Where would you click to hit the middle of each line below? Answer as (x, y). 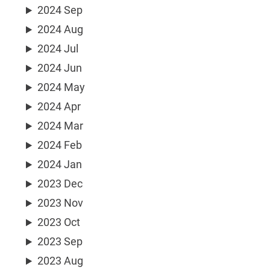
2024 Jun (60, 68)
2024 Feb (60, 145)
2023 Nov (61, 203)
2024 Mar (61, 126)
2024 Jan (60, 165)
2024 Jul (58, 49)
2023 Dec (60, 184)
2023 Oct (59, 222)
